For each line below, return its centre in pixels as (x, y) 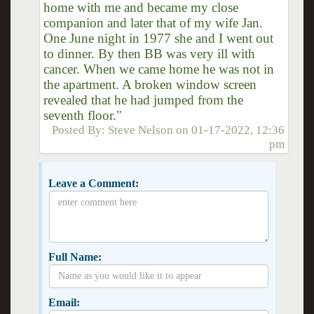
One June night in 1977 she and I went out (158, 38)
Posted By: (80, 130)
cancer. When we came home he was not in (158, 69)
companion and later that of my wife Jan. (153, 22)
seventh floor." (82, 115)
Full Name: (75, 257)
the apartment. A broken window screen (150, 84)
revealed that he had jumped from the (143, 100)
